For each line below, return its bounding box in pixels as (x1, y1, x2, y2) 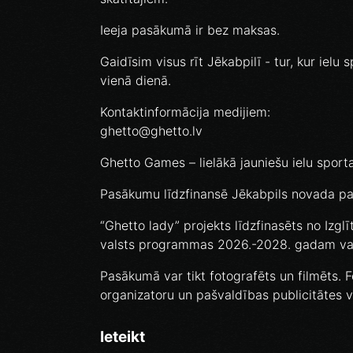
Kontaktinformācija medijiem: (100, 104, 270, 121)
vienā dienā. (100, 72, 171, 89)
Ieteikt (100, 328, 145, 347)
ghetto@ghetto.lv (100, 123, 203, 139)
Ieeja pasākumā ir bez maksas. (100, 22, 280, 39)
